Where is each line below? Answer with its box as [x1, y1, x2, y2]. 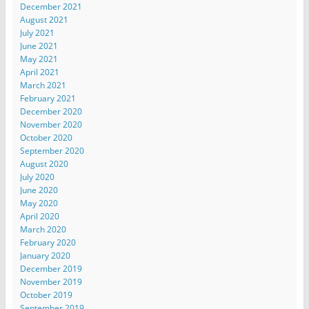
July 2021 [19, 26, 54, 39]
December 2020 [19, 105, 82, 117]
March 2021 [19, 79, 66, 91]
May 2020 [19, 197, 58, 209]
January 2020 [19, 249, 70, 261]
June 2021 [19, 39, 58, 52]
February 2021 [19, 92, 76, 104]
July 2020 [19, 170, 54, 183]
